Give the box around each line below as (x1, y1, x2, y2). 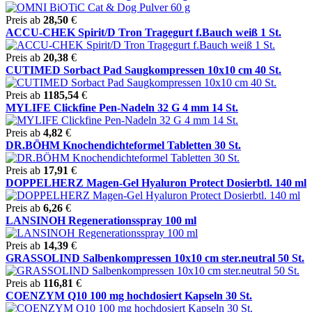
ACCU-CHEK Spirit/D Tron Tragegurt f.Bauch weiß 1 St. (6, 26, 281, 38)
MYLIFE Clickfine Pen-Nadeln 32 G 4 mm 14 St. (6, 101, 238, 114)
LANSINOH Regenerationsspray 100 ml (6, 214, 196, 226)
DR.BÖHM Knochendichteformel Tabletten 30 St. (6, 139, 241, 151)
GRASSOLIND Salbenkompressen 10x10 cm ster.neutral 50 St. (6, 251, 304, 264)
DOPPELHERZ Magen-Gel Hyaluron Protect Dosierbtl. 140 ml (6, 176, 306, 189)
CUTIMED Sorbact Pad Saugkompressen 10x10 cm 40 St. (6, 63, 281, 76)
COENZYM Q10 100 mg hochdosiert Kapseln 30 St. (6, 289, 252, 302)
